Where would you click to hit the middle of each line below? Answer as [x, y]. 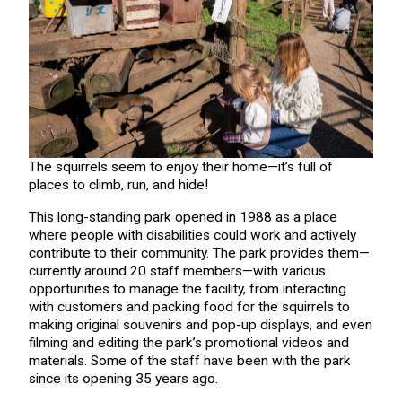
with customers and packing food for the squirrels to [189, 306]
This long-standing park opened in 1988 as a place [183, 217]
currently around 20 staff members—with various [177, 271]
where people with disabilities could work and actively [192, 235]
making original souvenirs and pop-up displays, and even [200, 324]
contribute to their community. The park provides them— [199, 253]
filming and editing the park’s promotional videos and [188, 342]
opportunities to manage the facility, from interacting [187, 288]
